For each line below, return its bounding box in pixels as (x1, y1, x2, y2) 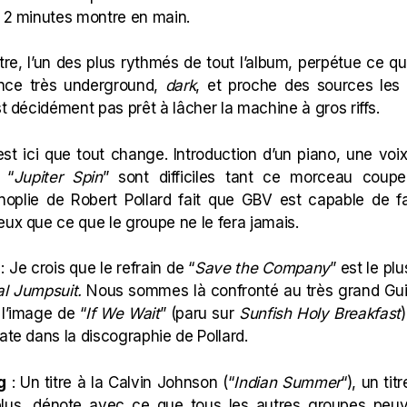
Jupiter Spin (13, 167, 103, 186)
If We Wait (85, 304, 160, 323)
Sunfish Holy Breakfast (238, 304, 402, 323)
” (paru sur (159, 304, 239, 323)
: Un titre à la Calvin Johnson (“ (5, 372, 234, 392)
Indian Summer (233, 372, 341, 392)
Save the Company (194, 259, 330, 277)
